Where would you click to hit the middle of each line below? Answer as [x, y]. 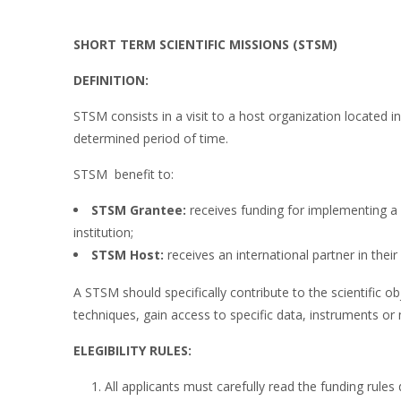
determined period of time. [151, 138]
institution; [103, 232]
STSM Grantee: [139, 209]
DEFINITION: [111, 80]
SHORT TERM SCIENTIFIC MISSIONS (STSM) [205, 44]
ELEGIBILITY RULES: [132, 350]
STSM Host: [128, 254]
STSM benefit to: [124, 174]
